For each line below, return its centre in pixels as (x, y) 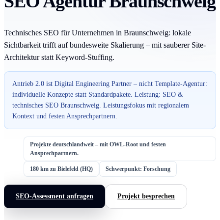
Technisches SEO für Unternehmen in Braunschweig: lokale (97, 32)
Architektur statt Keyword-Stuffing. (59, 57)
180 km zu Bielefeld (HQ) (61, 169)
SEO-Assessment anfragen (55, 196)
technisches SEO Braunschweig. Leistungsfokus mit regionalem (101, 105)
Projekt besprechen (146, 196)
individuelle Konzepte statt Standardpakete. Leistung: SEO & (98, 94)
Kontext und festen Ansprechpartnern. (65, 116)
